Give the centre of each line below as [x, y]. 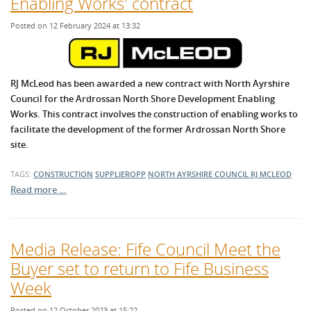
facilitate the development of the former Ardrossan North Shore [148, 129]
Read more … [39, 190]
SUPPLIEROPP [120, 174]
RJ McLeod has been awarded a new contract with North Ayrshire [150, 84]
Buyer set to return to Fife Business [140, 269]
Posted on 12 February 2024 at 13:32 [75, 26]
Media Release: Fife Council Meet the [145, 249]
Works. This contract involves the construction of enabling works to [154, 114]
